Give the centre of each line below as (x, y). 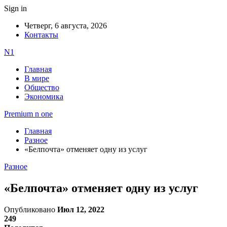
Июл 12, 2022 (81, 209)
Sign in (15, 8)
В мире (37, 78)
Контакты (41, 35)
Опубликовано (31, 209)
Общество (42, 87)
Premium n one (28, 114)
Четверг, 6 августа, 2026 (66, 26)
